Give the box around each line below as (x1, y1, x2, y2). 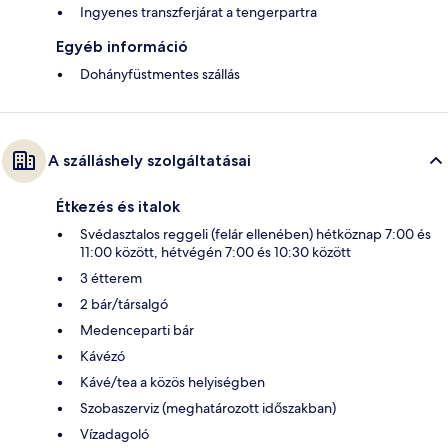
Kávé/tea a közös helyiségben (80, 372, 265, 391)
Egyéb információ (56, 36, 188, 56)
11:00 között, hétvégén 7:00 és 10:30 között (80, 242, 351, 261)
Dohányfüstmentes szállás (80, 64, 240, 83)
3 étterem (80, 268, 142, 287)
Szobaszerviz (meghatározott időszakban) (80, 398, 336, 417)
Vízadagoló (80, 424, 149, 443)
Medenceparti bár (80, 320, 194, 339)
